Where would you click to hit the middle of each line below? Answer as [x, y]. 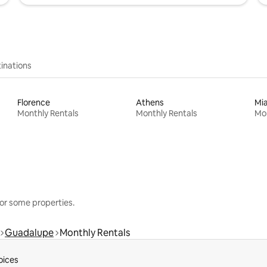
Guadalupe [29, 232]
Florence [34, 102]
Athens [150, 102]
